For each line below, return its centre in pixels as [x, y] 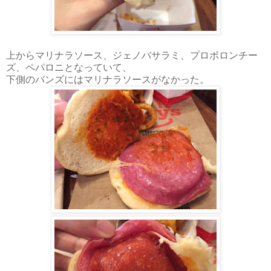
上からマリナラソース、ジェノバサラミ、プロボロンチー [132, 55]
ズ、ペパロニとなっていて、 [69, 67]
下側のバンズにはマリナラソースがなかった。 [108, 79]
